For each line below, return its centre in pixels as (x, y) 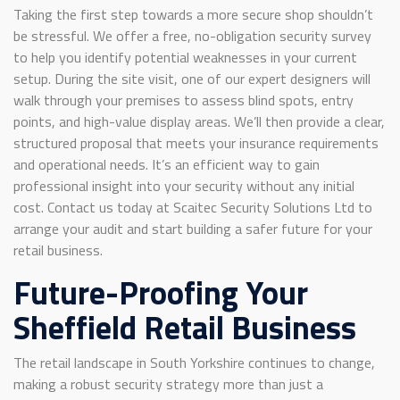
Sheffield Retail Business (185, 327)
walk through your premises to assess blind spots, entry (183, 100)
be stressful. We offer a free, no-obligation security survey (192, 35)
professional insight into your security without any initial (184, 185)
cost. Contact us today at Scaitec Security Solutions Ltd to (193, 207)
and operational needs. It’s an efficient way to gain (167, 164)
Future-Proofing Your (161, 292)
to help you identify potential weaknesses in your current (185, 57)
